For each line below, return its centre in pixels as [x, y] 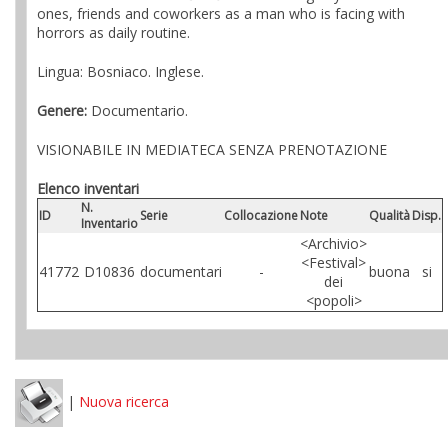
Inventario [109, 223]
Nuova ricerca [124, 401]
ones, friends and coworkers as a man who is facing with [221, 13]
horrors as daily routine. [113, 32]
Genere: [62, 110]
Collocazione [261, 215]
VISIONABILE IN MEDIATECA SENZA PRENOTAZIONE [212, 149]
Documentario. [137, 110]
